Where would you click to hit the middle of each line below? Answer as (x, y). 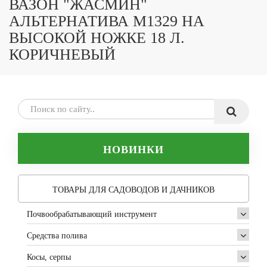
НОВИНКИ (133, 150)
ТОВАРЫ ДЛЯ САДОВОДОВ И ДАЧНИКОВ (133, 190)
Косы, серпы (49, 257)
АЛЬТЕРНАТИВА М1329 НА (107, 21)
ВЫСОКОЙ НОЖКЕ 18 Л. (97, 38)
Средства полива (57, 236)
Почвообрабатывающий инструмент (92, 214)
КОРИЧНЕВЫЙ (62, 55)
